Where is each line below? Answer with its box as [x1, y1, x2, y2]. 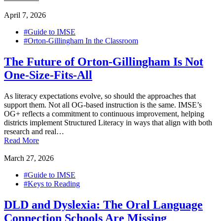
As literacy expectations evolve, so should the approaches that [4, 92, 196, 101]
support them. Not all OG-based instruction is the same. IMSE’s [4, 101, 202, 110]
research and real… [4, 127, 64, 136]
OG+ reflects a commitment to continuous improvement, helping [4, 110, 204, 118]
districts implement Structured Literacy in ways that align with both [4, 118, 212, 127]
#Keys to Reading [24, 180, 80, 188]
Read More [4, 136, 39, 145]
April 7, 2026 [4, 11, 46, 20]
